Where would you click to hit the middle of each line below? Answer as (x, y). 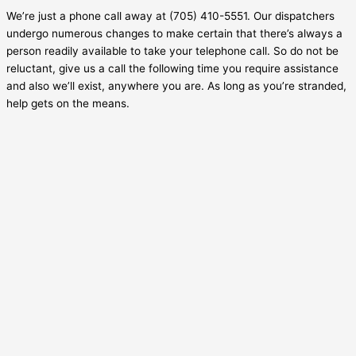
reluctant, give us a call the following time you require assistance (172, 68)
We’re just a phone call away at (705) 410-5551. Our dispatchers (170, 15)
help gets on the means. (68, 103)
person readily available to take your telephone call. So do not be (172, 50)
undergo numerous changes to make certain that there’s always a (174, 33)
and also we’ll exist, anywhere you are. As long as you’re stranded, (176, 85)
